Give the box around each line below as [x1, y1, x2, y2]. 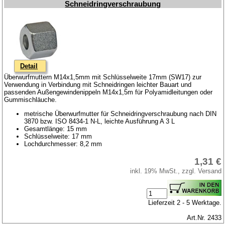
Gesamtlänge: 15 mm [24, 125, 87, 133]
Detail [20, 62, 38, 70]
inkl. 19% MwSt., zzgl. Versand [130, 167, 222, 175]
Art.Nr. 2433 [187, 213, 222, 221]
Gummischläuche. [4, 95, 57, 103]
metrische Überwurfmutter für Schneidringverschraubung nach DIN [24, 109, 217, 118]
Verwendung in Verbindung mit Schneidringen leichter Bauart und [4, 80, 192, 88]
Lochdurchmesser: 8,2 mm [24, 140, 102, 148]
